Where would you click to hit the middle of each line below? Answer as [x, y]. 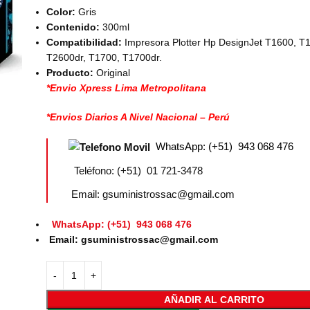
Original [112, 73]
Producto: [70, 73]
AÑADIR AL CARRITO [215, 299]
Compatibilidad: [86, 42]
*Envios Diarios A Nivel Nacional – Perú [138, 117]
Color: [63, 12]
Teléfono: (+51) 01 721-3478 [136, 170]
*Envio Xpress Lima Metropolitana [127, 88]
